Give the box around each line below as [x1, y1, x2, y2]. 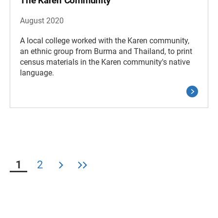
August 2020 [20, 16, 64, 25]
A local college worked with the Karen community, [20, 36, 189, 45]
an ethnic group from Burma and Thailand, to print [20, 47, 192, 56]
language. [20, 68, 54, 77]
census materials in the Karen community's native [20, 57, 190, 67]
